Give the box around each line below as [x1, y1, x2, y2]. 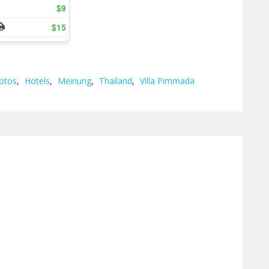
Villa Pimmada [140, 75, 195, 86]
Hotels [25, 75, 50, 86]
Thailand [99, 75, 132, 86]
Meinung [58, 75, 91, 86]
